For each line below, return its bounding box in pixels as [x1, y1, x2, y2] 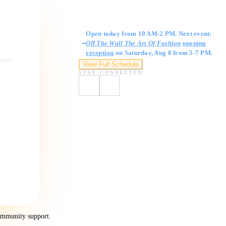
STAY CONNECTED [79, 70, 144, 76]
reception [86, 49, 114, 57]
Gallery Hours [79, 17, 130, 26]
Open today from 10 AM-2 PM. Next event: [86, 30, 212, 38]
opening [182, 39, 206, 47]
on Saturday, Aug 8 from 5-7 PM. [114, 49, 213, 57]
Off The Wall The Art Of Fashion [86, 39, 181, 47]
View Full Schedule [83, 61, 139, 69]
